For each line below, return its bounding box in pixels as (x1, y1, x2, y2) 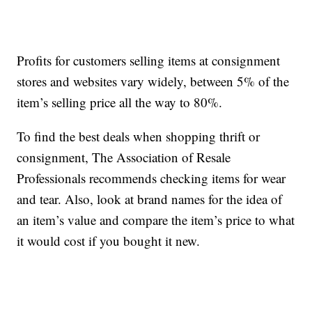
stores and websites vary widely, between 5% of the (17, 72, 290, 90)
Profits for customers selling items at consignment (17, 51, 281, 69)
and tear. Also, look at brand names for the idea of (17, 189, 283, 208)
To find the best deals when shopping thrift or (17, 127, 260, 145)
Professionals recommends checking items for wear (17, 169, 286, 187)
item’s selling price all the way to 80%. (17, 93, 223, 111)
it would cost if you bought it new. (17, 231, 201, 249)
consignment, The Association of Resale (17, 148, 231, 166)
